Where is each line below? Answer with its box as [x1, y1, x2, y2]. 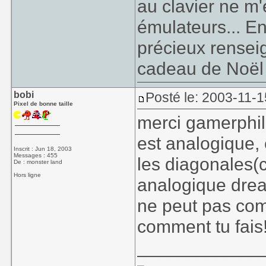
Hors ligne [14, 172, 42, 178]
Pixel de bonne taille [14, 100, 74, 107]
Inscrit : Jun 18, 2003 [14, 145, 72, 152]
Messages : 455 [14, 152, 58, 159]
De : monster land [14, 159, 63, 165]
